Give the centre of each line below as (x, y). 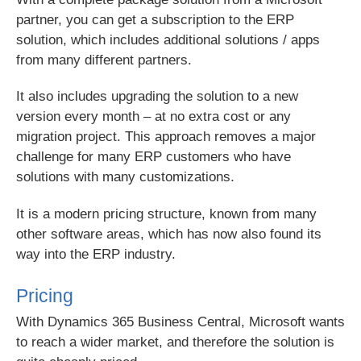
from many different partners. (104, 60)
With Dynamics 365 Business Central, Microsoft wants (181, 322)
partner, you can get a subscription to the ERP (156, 20)
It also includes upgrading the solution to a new (158, 97)
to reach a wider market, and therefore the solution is (176, 342)
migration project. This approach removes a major (166, 137)
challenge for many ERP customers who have (154, 157)
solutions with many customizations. (126, 177)
